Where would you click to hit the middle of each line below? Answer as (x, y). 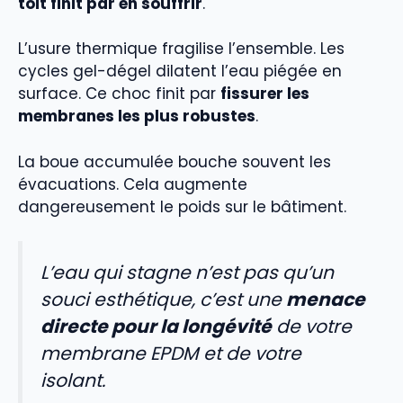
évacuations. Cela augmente (133, 184)
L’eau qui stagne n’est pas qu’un (187, 273)
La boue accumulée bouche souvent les (175, 161)
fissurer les (265, 94)
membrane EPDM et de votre (171, 354)
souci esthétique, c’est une (163, 300)
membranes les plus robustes (137, 116)
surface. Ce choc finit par (119, 94)
